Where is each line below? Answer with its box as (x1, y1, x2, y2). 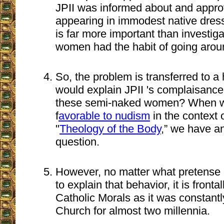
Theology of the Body (59, 122, 161, 135)
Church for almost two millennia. (55, 204, 210, 217)
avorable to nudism (58, 109, 150, 122)
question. (55, 135, 99, 148)
